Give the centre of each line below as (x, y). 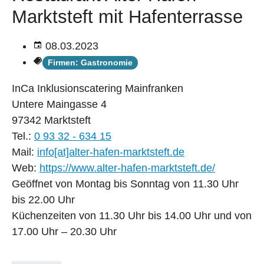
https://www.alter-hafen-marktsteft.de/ (127, 168)
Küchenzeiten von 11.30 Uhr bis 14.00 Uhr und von (132, 215)
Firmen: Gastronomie (90, 62)
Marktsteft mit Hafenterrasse (127, 16)
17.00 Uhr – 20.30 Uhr (64, 231)
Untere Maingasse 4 (59, 104)
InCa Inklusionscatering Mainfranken (98, 88)
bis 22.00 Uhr (43, 199)
